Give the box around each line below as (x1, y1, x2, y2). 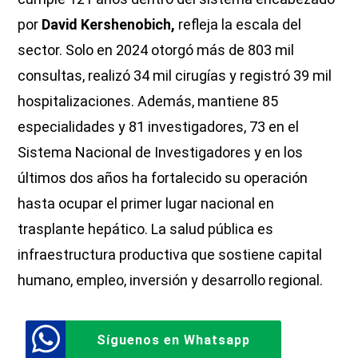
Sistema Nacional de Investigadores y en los (18, 143, 304, 161)
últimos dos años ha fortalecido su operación (18, 169, 308, 186)
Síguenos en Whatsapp (97, 332, 251, 348)
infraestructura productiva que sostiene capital (18, 245, 323, 263)
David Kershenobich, (38, 15, 176, 33)
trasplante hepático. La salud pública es (18, 220, 274, 237)
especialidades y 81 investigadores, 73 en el (18, 117, 300, 135)
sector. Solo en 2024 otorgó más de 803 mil (18, 41, 295, 58)
